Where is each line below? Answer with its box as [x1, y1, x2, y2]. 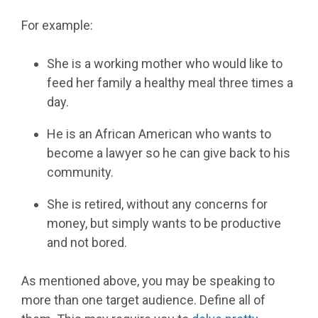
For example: [21, 18, 93, 33]
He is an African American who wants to [47, 126, 271, 142]
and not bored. [47, 235, 127, 251]
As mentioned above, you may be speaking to [21, 273, 275, 289]
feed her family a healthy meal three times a [47, 75, 293, 91]
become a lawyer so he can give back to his [47, 146, 290, 161]
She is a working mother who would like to [47, 56, 283, 72]
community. [47, 165, 114, 180]
